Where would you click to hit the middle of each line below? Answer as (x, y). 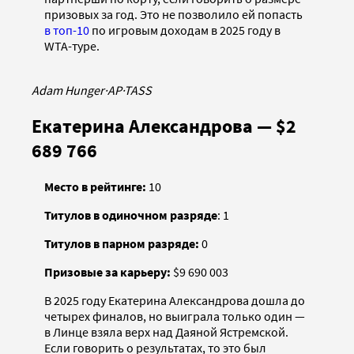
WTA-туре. (72, 45)
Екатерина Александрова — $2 (164, 126)
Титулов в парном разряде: (123, 243)
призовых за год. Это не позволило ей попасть (173, 14)
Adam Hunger (68, 90)
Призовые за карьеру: (107, 271)
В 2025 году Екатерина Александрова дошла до (175, 300)
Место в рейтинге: (96, 186)
